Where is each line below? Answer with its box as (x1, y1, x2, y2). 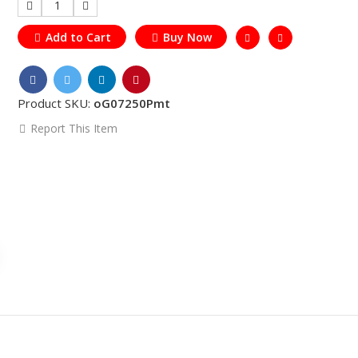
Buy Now (162, 29, 212, 45)
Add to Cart (45, 29, 111, 45)
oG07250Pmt (93, 94, 170, 111)
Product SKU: (17, 94, 93, 111)
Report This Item (26, 120, 117, 136)
